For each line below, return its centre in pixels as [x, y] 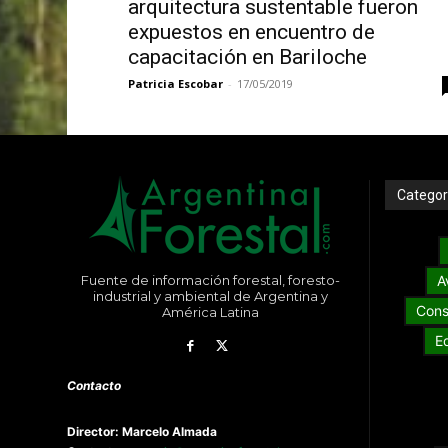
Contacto [94, 386]
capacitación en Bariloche [247, 57]
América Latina [210, 312]
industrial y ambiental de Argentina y [210, 296]
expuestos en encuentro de [251, 32]
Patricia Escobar [175, 84]
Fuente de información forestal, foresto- [210, 280]
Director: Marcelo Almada [142, 432]
